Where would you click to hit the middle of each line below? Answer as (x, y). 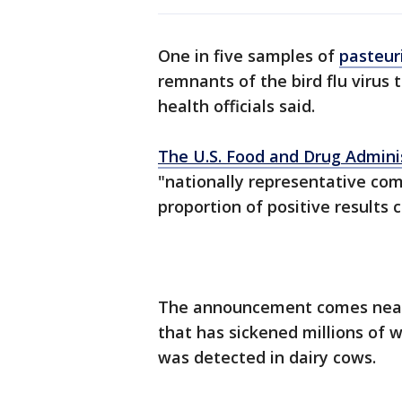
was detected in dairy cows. (267, 358)
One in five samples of (249, 56)
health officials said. (239, 106)
